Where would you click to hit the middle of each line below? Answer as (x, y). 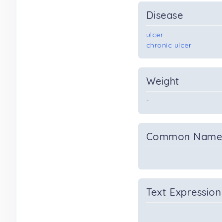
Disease (165, 15)
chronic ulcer (169, 45)
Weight (163, 81)
